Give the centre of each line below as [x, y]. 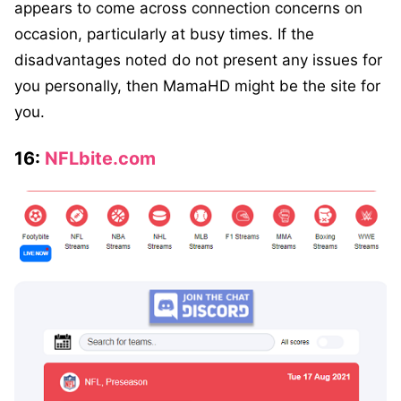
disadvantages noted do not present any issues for [198, 60]
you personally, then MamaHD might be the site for [197, 85]
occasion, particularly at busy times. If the [164, 34]
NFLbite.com [100, 158]
